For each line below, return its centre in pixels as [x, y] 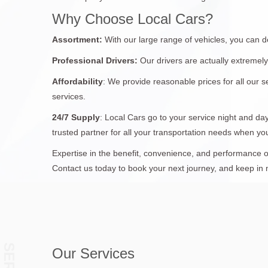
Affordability [77, 81]
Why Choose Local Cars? [133, 19]
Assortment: [77, 39]
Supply [86, 117]
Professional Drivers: [96, 60]
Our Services [93, 253]
